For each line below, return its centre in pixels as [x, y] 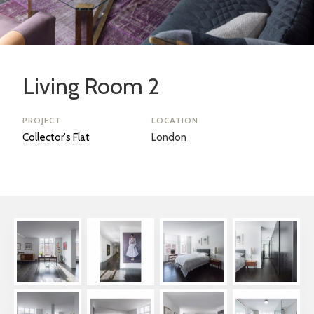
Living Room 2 [91, 86]
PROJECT [42, 120]
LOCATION [175, 120]
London [169, 137]
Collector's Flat [56, 137]
